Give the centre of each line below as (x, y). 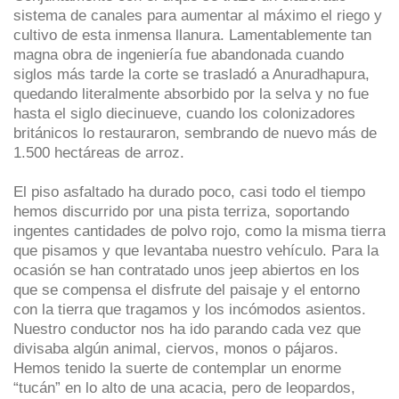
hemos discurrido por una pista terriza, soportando (181, 211)
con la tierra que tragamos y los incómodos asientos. (190, 309)
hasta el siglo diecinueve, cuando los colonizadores (184, 113)
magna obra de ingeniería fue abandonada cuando (179, 54)
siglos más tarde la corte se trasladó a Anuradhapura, (191, 73)
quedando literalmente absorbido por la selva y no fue (191, 93)
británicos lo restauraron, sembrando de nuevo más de (195, 132)
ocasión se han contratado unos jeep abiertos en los (187, 269)
